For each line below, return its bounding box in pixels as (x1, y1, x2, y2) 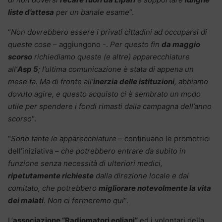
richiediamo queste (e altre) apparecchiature (32, 52, 190, 62)
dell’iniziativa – (8, 146, 61, 156)
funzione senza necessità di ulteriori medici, (8, 159, 163, 168)
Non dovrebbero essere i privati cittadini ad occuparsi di (11, 27, 207, 37)
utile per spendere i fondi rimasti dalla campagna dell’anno (8, 102, 212, 111)
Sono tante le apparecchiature (11, 134, 116, 144)
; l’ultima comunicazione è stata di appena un (38, 64, 194, 74)
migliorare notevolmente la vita (99, 183, 211, 193)
